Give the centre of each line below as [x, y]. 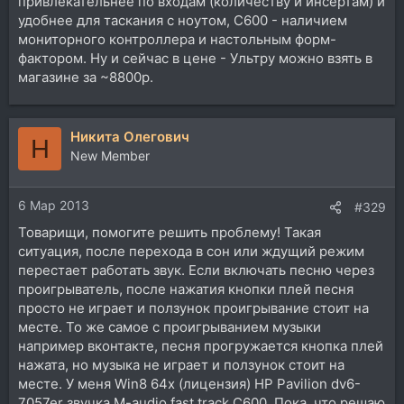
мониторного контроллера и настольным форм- [177, 40]
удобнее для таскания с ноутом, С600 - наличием [183, 21]
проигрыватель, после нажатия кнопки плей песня [186, 289]
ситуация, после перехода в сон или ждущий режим [191, 251]
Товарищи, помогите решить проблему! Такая [170, 232]
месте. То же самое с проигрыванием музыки [170, 326]
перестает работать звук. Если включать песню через [196, 270]
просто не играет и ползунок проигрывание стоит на [193, 308]
